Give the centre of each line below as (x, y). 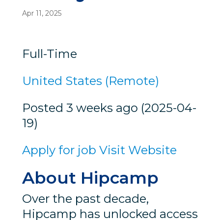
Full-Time (49, 54)
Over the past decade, (85, 198)
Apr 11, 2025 (41, 13)
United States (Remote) (90, 81)
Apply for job (59, 150)
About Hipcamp (90, 178)
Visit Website (138, 150)
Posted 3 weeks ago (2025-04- (109, 108)
